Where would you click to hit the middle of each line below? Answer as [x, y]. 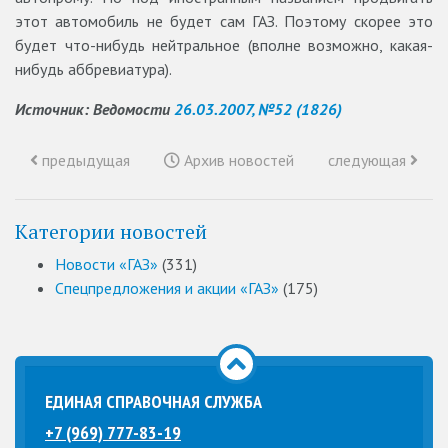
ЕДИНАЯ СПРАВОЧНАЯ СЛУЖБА [153, 402]
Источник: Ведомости [94, 109]
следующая [369, 160]
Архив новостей [237, 160]
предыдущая [84, 160]
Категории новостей [111, 232]
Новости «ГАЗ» [106, 264]
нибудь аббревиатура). [93, 69]
